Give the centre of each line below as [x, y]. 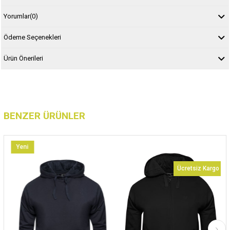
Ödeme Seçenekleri [32, 37]
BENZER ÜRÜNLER [44, 116]
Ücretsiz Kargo [196, 168]
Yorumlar [16, 16]
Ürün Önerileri [23, 58]
